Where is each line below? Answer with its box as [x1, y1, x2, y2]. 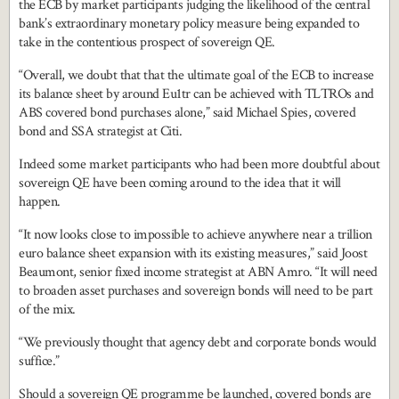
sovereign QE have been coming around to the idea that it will [19, 174, 341, 193]
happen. [19, 192, 61, 212]
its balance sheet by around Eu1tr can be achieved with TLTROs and [19, 85, 374, 104]
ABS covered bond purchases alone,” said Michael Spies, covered [19, 103, 355, 123]
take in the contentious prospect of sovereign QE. [19, 33, 275, 53]
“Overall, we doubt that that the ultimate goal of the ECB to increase [19, 66, 374, 85]
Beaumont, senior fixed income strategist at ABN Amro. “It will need [19, 263, 378, 282]
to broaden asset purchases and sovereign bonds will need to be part [19, 281, 373, 301]
